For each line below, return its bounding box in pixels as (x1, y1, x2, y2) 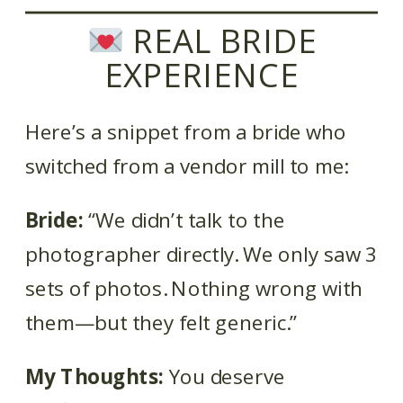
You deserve (164, 362, 285, 390)
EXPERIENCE (104, 51, 299, 97)
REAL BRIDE (123, 18, 317, 65)
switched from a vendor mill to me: (25, 152, 348, 180)
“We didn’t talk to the (83, 206, 285, 235)
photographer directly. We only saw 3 (25, 240, 377, 268)
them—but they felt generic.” (25, 308, 298, 336)
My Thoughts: (25, 362, 165, 390)
